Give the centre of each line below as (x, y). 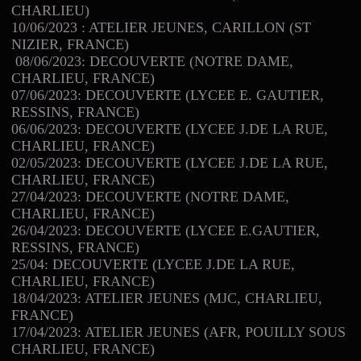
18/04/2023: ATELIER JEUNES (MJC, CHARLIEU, (167, 298)
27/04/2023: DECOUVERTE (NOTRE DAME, (150, 196)
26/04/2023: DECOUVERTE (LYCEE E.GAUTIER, (166, 230)
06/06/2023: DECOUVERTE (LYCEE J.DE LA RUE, (170, 129)
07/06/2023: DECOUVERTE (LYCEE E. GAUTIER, (168, 95)
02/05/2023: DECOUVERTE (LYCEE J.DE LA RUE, (170, 162)
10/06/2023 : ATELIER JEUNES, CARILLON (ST (161, 27)
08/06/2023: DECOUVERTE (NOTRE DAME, (154, 61)
